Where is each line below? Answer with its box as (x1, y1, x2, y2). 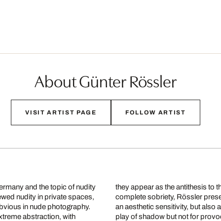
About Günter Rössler (35, 69, 177, 92)
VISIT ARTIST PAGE (25, 109, 97, 116)
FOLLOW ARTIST (125, 109, 186, 116)
